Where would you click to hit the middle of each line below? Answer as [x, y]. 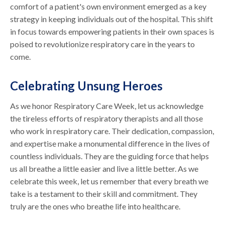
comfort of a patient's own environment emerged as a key [108, 6]
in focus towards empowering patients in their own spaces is [113, 31]
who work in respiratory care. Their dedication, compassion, [112, 131]
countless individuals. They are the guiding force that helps [110, 156]
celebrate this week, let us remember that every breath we [109, 181]
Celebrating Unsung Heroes [87, 85]
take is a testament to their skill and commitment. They [104, 193]
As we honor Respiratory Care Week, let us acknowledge [107, 105]
